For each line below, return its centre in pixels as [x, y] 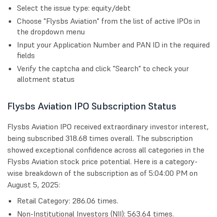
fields [26, 55]
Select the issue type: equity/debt [74, 8]
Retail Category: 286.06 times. [68, 201]
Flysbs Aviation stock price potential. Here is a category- [102, 162]
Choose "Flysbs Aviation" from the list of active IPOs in [108, 21]
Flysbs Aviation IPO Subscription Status [92, 106]
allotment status [46, 79]
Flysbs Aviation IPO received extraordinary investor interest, [108, 127]
